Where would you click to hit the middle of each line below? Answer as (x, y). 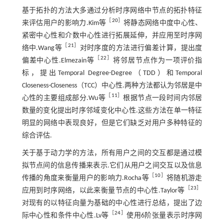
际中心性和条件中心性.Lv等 (65, 215)
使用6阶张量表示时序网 (164, 215)
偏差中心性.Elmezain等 (58, 60)
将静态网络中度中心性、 (163, 23)
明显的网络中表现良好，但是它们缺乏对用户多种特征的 (112, 123)
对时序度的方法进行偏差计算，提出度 (141, 48)
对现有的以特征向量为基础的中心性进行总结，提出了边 (112, 203)
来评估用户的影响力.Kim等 (64, 23)
